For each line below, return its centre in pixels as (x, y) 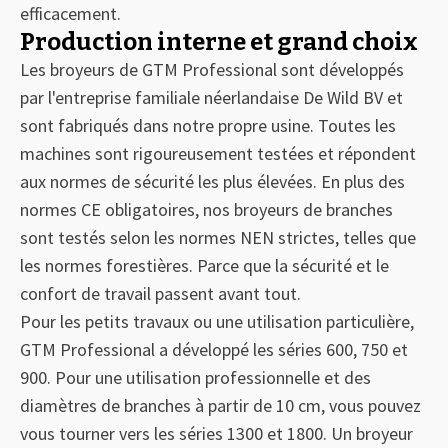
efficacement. (70, 13)
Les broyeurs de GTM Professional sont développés (212, 69)
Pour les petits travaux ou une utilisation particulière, (217, 321)
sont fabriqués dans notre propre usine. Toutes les (208, 125)
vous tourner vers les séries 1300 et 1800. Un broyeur (216, 433)
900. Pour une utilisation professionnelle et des (195, 377)
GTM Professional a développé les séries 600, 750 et (214, 349)
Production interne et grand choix (219, 42)
